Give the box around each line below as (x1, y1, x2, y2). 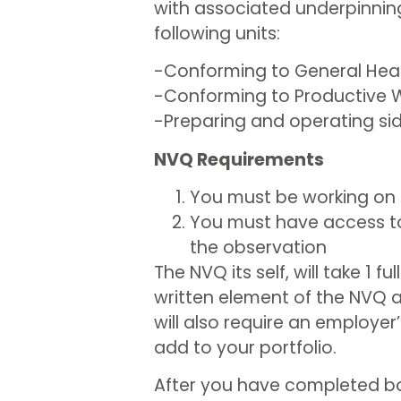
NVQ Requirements (154, 147, 324, 172)
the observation (190, 235, 327, 260)
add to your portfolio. (154, 335, 337, 360)
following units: (154, 21, 280, 46)
